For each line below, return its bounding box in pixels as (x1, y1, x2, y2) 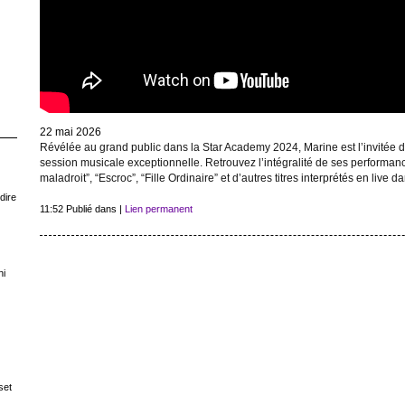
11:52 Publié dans (39, 203, 119, 214)
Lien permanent (124, 203, 193, 214)
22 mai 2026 (39, 126, 101, 137)
